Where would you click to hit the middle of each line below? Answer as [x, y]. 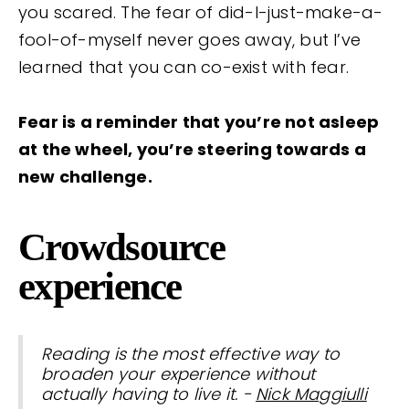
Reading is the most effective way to [191, 354]
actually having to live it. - [148, 394]
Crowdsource [121, 247]
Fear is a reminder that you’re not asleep [199, 122]
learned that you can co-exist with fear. [184, 68]
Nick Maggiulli [311, 394]
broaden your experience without [178, 374]
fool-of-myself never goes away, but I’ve [190, 40]
